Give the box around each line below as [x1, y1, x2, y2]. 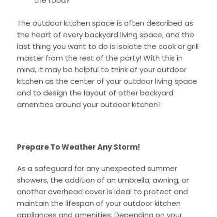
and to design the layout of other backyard [17, 87, 173, 98]
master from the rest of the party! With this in [17, 52, 183, 63]
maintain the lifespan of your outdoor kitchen [17, 198, 181, 208]
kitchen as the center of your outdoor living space [17, 76, 197, 86]
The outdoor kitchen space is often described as [17, 17, 193, 28]
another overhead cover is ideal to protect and [17, 186, 188, 197]
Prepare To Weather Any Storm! [17, 141, 140, 152]
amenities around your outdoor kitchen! [17, 99, 160, 109]
